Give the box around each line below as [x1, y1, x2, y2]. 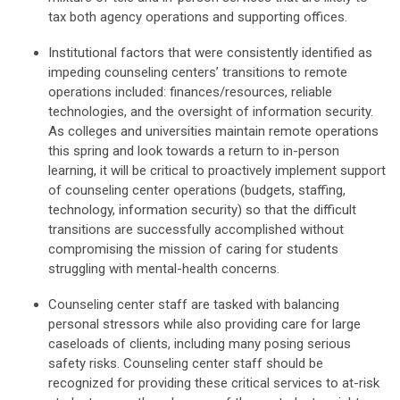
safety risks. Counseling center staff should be [48, 355, 323, 372]
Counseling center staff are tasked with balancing [48, 296, 339, 313]
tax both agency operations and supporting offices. [48, 9, 347, 26]
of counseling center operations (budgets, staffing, [48, 182, 346, 199]
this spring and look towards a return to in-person [48, 143, 339, 160]
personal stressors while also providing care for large [48, 316, 361, 333]
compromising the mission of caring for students [48, 241, 338, 258]
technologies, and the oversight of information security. [48, 104, 373, 121]
